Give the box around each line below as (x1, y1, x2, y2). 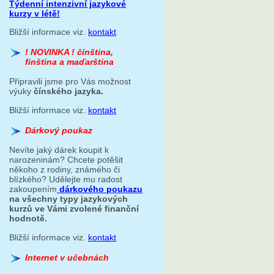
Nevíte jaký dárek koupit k (9, 145, 109, 155)
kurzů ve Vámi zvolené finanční (9, 204, 139, 214)
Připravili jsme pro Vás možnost (9, 76, 131, 87)
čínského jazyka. (31, 86, 103, 97)
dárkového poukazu (57, 184, 143, 194)
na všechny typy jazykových (9, 194, 128, 204)
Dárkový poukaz (25, 125, 92, 136)
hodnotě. (9, 213, 47, 224)
